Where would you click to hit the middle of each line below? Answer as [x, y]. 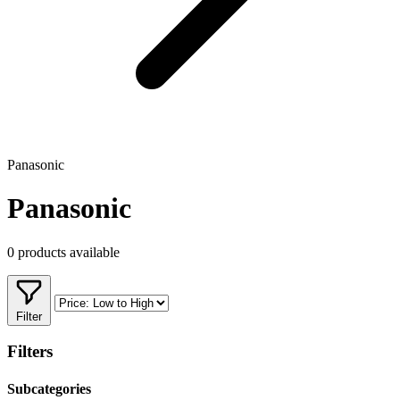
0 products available [63, 252]
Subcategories [49, 388]
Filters [30, 352]
